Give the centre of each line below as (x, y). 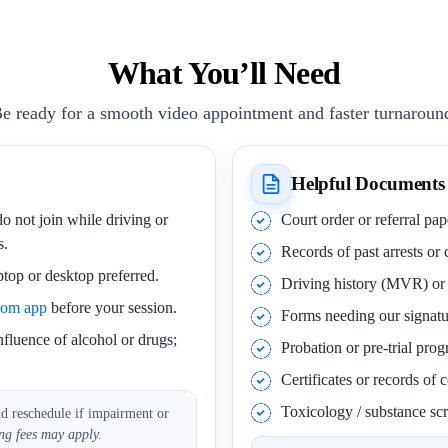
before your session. (112, 307)
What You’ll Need (224, 73)
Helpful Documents (368, 183)
